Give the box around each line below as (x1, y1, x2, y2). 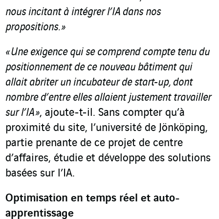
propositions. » (5, 22, 66, 34)
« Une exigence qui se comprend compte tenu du (5, 46, 210, 59)
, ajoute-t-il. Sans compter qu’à (40, 107, 185, 119)
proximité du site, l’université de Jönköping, (5, 122, 208, 134)
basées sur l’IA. (5, 168, 75, 180)
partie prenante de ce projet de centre (5, 137, 183, 150)
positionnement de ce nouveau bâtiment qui (5, 62, 192, 74)
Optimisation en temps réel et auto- (5, 193, 180, 205)
